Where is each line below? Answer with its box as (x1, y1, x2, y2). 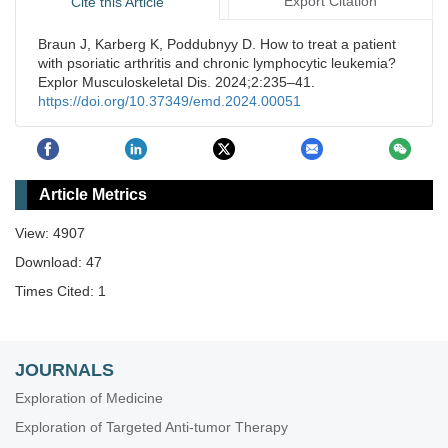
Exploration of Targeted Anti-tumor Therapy (15, 418, 288, 435)
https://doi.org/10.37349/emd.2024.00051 (38, 93, 301, 110)
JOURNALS (15, 359, 114, 380)
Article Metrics (39, 185, 147, 203)
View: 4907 (15, 224, 85, 241)
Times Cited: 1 (15, 282, 106, 299)
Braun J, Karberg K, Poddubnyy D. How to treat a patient (38, 36, 396, 53)
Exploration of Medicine (15, 389, 163, 406)
